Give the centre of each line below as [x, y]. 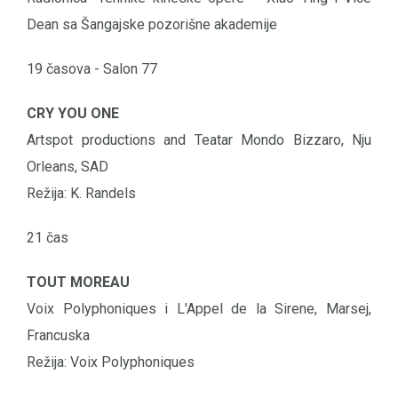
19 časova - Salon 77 [92, 69]
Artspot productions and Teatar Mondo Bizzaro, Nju [199, 140]
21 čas [48, 238]
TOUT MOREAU [78, 283]
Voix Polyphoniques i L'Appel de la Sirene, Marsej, [199, 309]
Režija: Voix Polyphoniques [111, 362]
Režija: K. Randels [81, 194]
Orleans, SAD [68, 167]
